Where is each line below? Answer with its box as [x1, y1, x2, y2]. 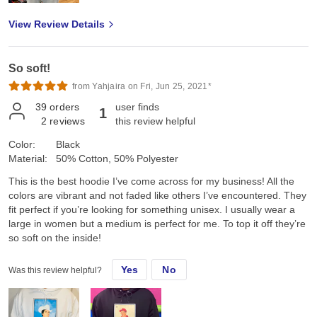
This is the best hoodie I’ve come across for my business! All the [8, 175, 294, 188]
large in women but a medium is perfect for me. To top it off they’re [8, 218, 306, 230]
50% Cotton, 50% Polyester [56, 153, 178, 165]
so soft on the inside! [8, 232, 101, 244]
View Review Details [8, 18, 105, 30]
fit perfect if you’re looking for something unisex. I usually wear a [8, 204, 295, 216]
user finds [115, 101, 159, 113]
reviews [50, 115, 85, 127]
